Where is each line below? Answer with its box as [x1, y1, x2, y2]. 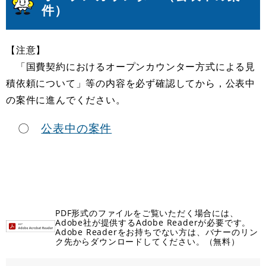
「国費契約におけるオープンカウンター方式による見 [6, 59, 255, 73]
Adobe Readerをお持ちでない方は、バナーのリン [55, 226, 258, 237]
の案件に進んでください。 [6, 93, 126, 106]
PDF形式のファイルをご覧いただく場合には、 [55, 207, 239, 218]
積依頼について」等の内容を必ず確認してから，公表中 [6, 76, 255, 90]
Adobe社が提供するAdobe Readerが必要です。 [55, 216, 251, 228]
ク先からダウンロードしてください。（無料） [55, 235, 240, 247]
